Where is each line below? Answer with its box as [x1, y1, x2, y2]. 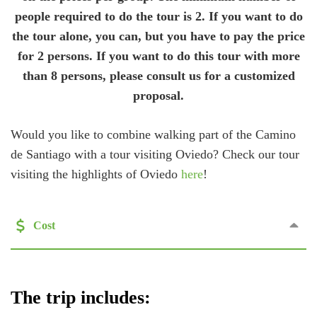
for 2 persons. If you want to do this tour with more [17, 49, 300, 63]
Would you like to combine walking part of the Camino [11, 127, 296, 142]
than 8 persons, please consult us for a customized [22, 69, 295, 83]
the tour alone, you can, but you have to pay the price [12, 29, 305, 43]
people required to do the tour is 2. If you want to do [14, 9, 303, 23]
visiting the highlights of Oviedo [11, 167, 181, 181]
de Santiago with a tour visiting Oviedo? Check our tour [11, 147, 299, 161]
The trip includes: [11, 287, 151, 308]
